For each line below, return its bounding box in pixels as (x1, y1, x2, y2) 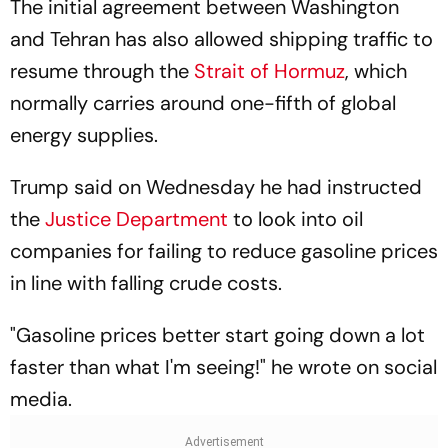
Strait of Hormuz (194, 58, 345, 84)
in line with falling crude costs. (10, 270, 282, 296)
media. (10, 386, 72, 412)
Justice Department (45, 206, 228, 232)
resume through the (10, 58, 194, 84)
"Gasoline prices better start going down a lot (10, 322, 425, 348)
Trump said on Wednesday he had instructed (10, 174, 422, 200)
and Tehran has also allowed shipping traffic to (10, 26, 433, 52)
